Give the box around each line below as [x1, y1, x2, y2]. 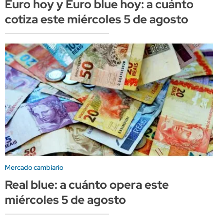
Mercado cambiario [5, 163, 63, 172]
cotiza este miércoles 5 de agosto [5, 12, 188, 27]
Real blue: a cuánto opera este [5, 177, 169, 192]
